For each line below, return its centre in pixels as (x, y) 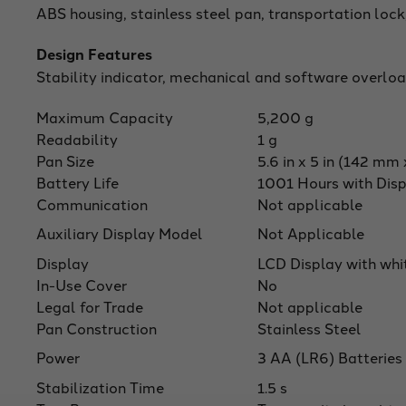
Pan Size (65, 160)
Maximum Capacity (105, 116)
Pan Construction (97, 328)
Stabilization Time (100, 387)
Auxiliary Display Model (120, 232)
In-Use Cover (82, 284)
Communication (92, 203)
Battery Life (77, 182)
